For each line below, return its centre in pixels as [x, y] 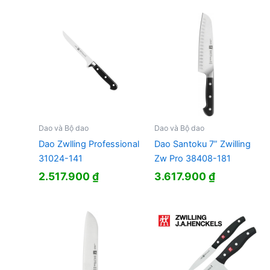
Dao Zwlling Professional [89, 144]
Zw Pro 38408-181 [192, 159]
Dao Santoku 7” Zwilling [202, 144]
